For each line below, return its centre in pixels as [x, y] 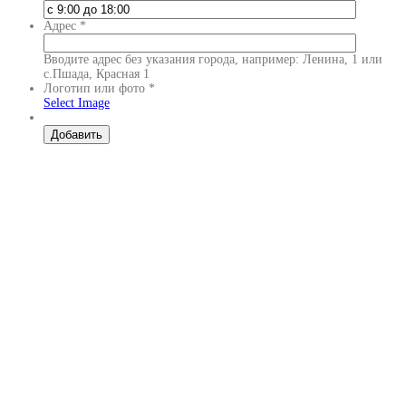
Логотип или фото [96, 89]
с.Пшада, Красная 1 [97, 74]
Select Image [77, 103]
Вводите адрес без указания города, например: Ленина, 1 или [213, 60]
